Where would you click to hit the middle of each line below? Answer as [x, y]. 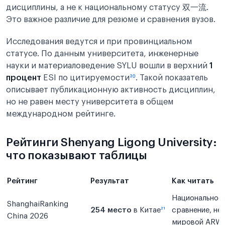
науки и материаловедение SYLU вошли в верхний [108, 66]
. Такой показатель [172, 78]
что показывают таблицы [77, 155]
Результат [110, 181]
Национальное [197, 198]
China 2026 [28, 216]
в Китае [146, 210]
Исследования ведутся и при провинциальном [99, 42]
